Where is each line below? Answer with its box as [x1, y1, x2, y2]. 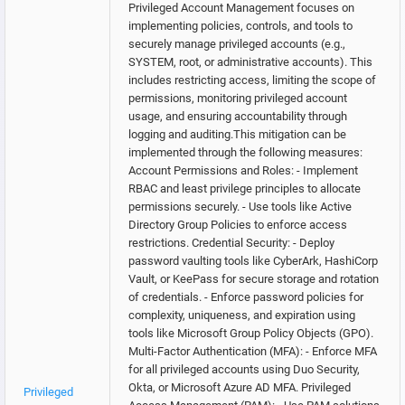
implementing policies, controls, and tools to [128, 19, 353, 33]
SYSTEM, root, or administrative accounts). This [128, 55, 372, 70]
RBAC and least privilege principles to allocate [128, 182, 361, 196]
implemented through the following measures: [128, 146, 363, 160]
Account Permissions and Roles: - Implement [128, 164, 358, 178]
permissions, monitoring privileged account [128, 91, 347, 106]
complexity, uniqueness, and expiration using [128, 308, 355, 323]
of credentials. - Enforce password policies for [128, 290, 363, 305]
